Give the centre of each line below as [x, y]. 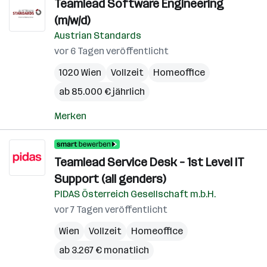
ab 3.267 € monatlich [104, 250]
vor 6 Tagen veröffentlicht [111, 51]
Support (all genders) [110, 179]
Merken [70, 116]
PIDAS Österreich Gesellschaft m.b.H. [135, 194]
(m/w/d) [72, 20]
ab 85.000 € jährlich [102, 91]
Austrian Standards [98, 35]
